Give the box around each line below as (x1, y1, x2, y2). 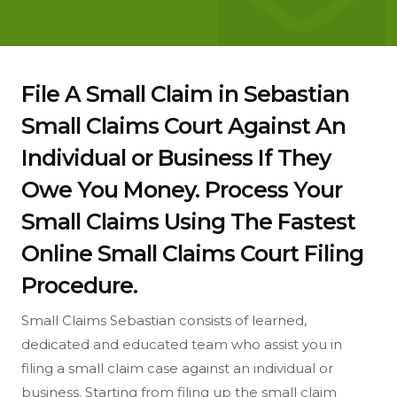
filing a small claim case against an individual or (21, 360, 333, 377)
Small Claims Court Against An (21, 113, 346, 139)
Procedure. (21, 272, 137, 299)
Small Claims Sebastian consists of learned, (21, 312, 307, 329)
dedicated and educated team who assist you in (21, 336, 342, 353)
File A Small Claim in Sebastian (21, 81, 349, 107)
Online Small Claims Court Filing (21, 240, 363, 267)
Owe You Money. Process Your (21, 176, 342, 203)
